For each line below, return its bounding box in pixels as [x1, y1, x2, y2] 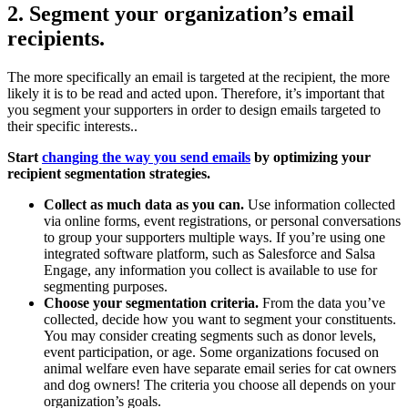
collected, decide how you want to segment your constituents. [44, 311, 396, 328]
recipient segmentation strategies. [7, 166, 210, 182]
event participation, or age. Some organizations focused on [44, 344, 379, 361]
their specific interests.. [7, 118, 138, 135]
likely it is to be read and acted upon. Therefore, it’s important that [7, 86, 384, 102]
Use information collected [244, 197, 395, 213]
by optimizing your [250, 149, 371, 166]
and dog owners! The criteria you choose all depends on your [44, 377, 395, 393]
